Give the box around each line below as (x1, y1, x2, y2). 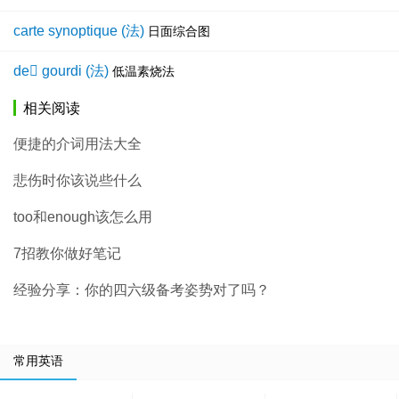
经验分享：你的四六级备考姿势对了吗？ (13, 282, 270, 298)
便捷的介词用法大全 (13, 136, 142, 152)
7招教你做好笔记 (13, 246, 121, 262)
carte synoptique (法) (13, 23, 144, 39)
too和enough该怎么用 (13, 209, 152, 225)
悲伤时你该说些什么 (13, 173, 142, 189)
